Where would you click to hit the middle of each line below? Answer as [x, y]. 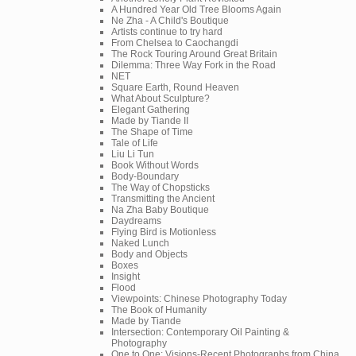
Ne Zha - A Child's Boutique [170, 20]
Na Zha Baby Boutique [160, 209]
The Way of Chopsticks [161, 187]
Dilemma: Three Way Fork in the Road [193, 65]
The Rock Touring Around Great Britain [194, 54]
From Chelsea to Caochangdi [175, 43]
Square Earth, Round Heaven [175, 87]
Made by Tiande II [150, 120]
